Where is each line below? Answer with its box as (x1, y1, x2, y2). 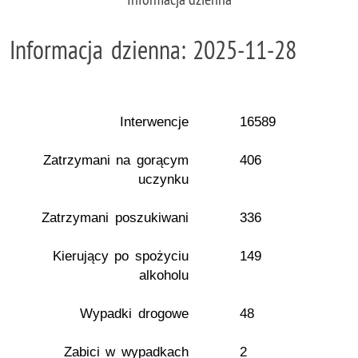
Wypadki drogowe (80, 306, 189, 321)
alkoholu (139, 268, 189, 283)
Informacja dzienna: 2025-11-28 (10, 34, 297, 66)
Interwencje (120, 114, 189, 129)
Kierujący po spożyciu (52, 249, 189, 264)
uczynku (138, 172, 189, 187)
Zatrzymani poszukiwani (42, 210, 189, 225)
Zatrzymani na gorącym (42, 153, 189, 168)
